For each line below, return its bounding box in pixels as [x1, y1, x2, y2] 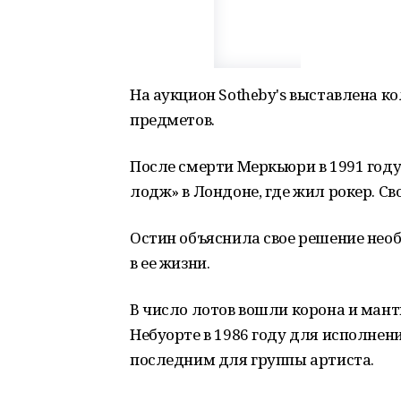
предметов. [130, 109, 215, 130]
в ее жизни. [130, 252, 210, 273]
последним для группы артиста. [130, 349, 374, 370]
